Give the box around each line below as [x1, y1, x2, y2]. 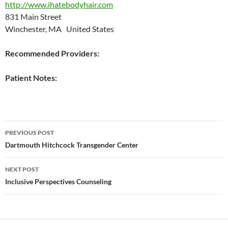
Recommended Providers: [5, 48, 99, 58]
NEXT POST [5, 165, 39, 173]
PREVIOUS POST [5, 129, 54, 136]
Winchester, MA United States [5, 24, 114, 34]
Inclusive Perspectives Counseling [5, 177, 111, 186]
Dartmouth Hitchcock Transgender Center [5, 140, 138, 149]
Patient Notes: [5, 73, 57, 82]
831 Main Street [5, 12, 66, 21]
